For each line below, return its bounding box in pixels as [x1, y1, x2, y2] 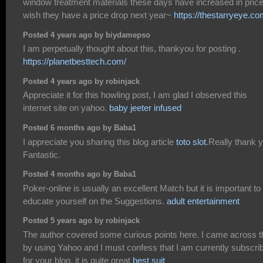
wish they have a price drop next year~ [23, 10, 174, 21]
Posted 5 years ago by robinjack [23, 217, 140, 225]
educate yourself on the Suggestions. [23, 195, 167, 206]
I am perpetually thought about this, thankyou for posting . [23, 43, 241, 54]
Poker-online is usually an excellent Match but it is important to [23, 183, 261, 193]
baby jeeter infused [109, 103, 181, 113]
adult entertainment [167, 195, 240, 206]
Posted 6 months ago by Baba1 [23, 124, 136, 133]
